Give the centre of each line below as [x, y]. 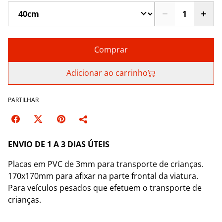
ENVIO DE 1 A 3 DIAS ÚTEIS [59, 144]
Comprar [111, 50]
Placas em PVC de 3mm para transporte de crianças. [106, 164]
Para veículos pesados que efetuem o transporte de [105, 188]
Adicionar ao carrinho [107, 73]
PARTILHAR [23, 100]
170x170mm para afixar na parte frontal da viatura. [103, 176]
